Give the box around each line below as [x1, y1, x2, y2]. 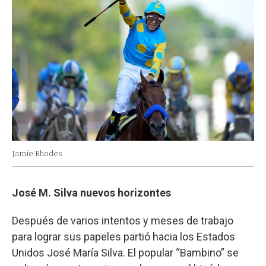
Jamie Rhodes [12, 148, 62, 158]
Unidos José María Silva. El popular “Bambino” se [12, 246, 239, 259]
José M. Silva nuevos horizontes [12, 186, 171, 199]
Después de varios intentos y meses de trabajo [12, 214, 233, 227]
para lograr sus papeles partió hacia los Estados [12, 230, 235, 243]
